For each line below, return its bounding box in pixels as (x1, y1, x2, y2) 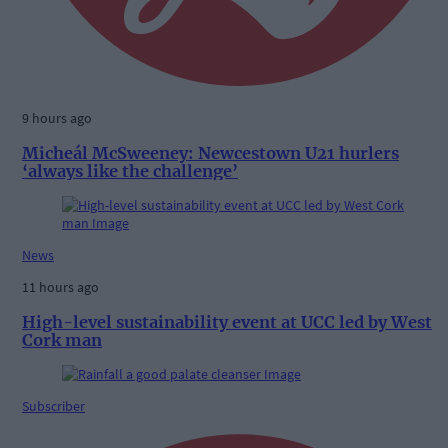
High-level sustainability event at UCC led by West (22, 311, 432, 332)
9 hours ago (22, 109, 92, 128)
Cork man (22, 329, 102, 350)
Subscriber (22, 396, 85, 415)
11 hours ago (22, 278, 99, 297)
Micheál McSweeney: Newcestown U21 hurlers (22, 142, 399, 163)
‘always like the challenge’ (22, 160, 238, 181)
